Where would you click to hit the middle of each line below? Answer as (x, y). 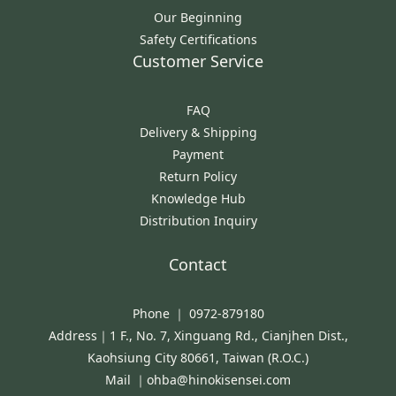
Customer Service (198, 61)
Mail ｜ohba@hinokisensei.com (198, 380)
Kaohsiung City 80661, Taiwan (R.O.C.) (198, 358)
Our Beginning (198, 18)
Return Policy (198, 177)
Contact (198, 265)
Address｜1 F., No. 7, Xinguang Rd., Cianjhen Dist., (198, 336)
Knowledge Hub (198, 199)
